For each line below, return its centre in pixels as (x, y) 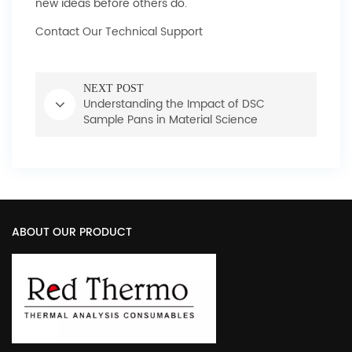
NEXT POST (114, 88)
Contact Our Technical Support (119, 32)
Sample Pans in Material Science (170, 120)
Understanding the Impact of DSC (174, 104)
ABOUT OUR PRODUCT (72, 232)
